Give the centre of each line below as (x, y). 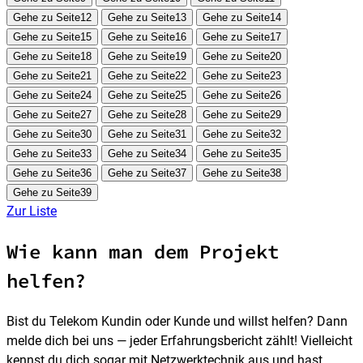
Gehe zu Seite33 (52, 154)
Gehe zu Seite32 (242, 134)
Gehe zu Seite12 (52, 17)
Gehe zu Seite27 (52, 115)
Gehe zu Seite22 (147, 76)
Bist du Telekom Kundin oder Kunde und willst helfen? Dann (177, 321)
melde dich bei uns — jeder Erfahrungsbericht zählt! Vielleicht (179, 340)
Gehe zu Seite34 (147, 154)
